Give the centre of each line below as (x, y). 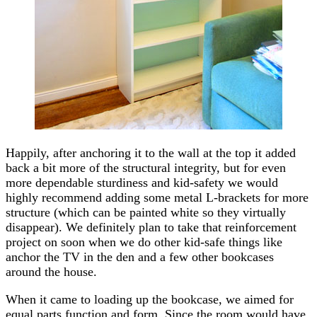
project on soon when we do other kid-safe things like (144, 242)
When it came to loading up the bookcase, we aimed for (150, 299)
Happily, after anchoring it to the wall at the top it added (151, 152)
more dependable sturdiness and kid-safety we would (142, 182)
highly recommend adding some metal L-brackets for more (157, 197)
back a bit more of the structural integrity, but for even (146, 167)
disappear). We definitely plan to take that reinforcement (151, 227)
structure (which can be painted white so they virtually (146, 212)
